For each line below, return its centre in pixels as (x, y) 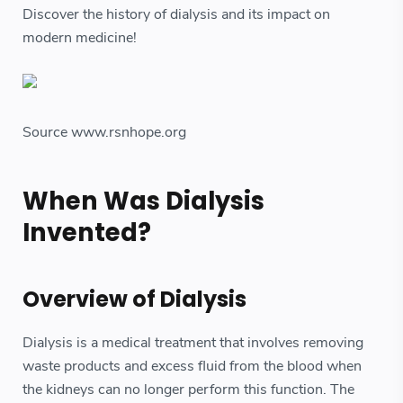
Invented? (87, 233)
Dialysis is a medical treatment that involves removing (193, 343)
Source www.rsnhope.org (104, 133)
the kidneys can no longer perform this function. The (188, 390)
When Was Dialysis (143, 201)
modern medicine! (80, 38)
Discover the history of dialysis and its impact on (176, 14)
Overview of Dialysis (134, 300)
